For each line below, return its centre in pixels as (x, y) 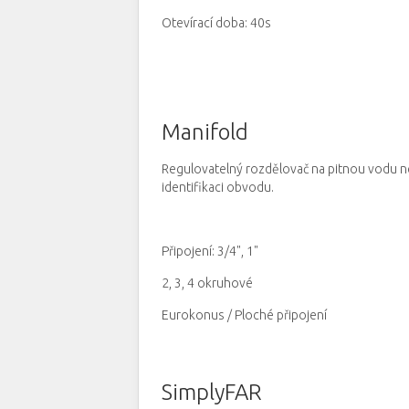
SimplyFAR (212, 392)
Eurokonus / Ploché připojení (244, 315)
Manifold (205, 132)
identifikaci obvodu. (218, 187)
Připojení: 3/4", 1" (210, 251)
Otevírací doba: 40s (216, 23)
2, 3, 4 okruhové (207, 283)
